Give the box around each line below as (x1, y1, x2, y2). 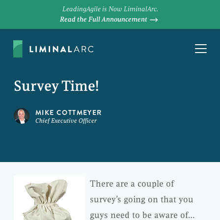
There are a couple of (90, 178, 174, 189)
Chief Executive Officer (35, 117, 97, 125)
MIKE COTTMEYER (35, 108, 102, 117)
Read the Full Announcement (60, 15, 147, 24)
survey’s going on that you (90, 194, 193, 205)
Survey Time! (14, 77, 99, 95)
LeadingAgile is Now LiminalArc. (62, 5, 158, 13)
